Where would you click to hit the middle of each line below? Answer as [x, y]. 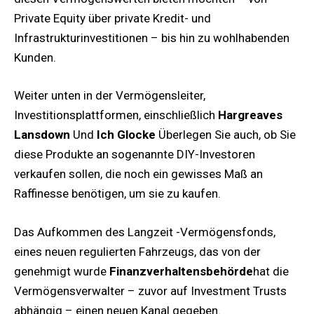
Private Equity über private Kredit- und [112, 19]
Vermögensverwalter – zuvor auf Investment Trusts [150, 291]
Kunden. [35, 58]
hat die [271, 271]
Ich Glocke [126, 135]
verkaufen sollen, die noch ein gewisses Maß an [138, 174]
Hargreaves [250, 115]
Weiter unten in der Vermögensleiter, [110, 96]
